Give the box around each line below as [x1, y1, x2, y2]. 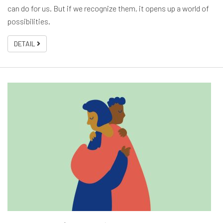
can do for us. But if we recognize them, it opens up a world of [7, 3, 209, 13]
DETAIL [14, 39, 37, 48]
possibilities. [7, 16, 50, 26]
